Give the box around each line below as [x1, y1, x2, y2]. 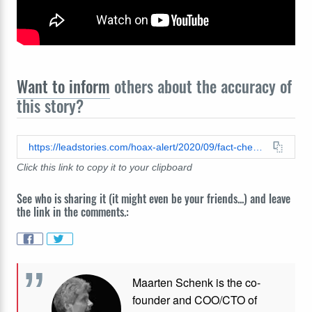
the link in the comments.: [17, 203, 129, 221]
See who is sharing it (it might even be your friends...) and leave [17, 190, 290, 208]
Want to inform [17, 75, 110, 99]
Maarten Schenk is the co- [132, 274, 260, 290]
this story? [17, 94, 84, 118]
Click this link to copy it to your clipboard [17, 162, 192, 173]
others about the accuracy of [110, 75, 292, 99]
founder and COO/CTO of [132, 291, 257, 308]
